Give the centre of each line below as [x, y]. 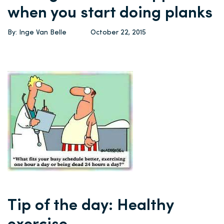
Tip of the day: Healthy [90, 206]
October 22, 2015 [118, 33]
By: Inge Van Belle [37, 33]
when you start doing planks [110, 13]
